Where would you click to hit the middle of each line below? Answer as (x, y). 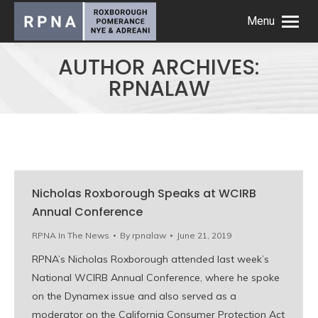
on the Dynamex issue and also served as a (134, 296)
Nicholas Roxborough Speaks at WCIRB (144, 193)
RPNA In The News (71, 235)
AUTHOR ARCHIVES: (159, 67)
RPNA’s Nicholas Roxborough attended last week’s (150, 259)
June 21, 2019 (204, 235)
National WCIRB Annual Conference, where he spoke (156, 278)
